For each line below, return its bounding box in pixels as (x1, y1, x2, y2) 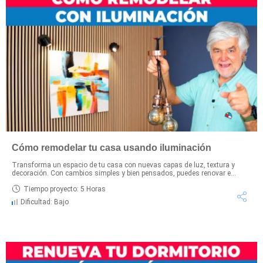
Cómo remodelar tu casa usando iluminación (12, 143, 211, 153)
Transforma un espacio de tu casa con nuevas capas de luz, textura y (12, 161, 235, 170)
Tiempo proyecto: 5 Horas (23, 184, 106, 193)
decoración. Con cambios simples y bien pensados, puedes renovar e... (12, 169, 236, 178)
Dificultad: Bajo (21, 198, 69, 207)
